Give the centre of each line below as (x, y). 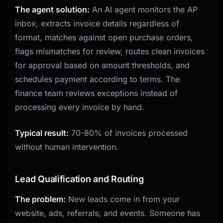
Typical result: (42, 133)
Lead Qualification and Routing (79, 179)
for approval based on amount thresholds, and (103, 65)
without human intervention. (67, 147)
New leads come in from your (123, 199)
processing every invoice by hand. (80, 107)
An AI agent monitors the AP (144, 9)
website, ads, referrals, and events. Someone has (108, 213)
